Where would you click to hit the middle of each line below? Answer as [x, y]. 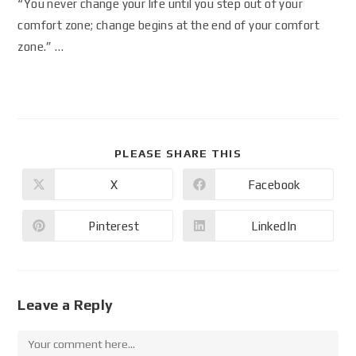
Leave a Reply [66, 305]
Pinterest [114, 226]
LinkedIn [274, 226]
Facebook [274, 184]
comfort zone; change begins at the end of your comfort [169, 25]
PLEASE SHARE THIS [178, 153]
